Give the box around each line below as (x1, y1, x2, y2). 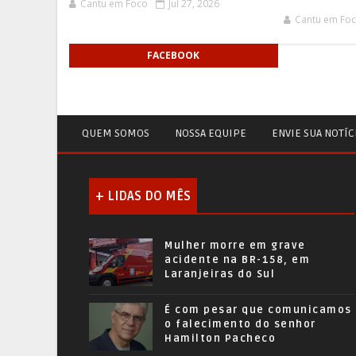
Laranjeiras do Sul (164, 267, 275, 281)
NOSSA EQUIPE (175, 126, 246, 140)
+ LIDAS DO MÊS (95, 188, 191, 204)
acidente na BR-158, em (164, 253, 310, 266)
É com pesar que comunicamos (164, 303, 352, 316)
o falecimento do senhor (164, 317, 316, 331)
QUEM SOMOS (82, 126, 149, 140)
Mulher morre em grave (164, 238, 306, 252)
